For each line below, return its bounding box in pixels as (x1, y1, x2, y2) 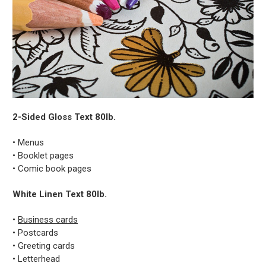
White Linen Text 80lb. (12, 189, 107, 200)
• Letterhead (12, 254, 60, 265)
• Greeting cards (12, 240, 75, 252)
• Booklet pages (12, 150, 74, 161)
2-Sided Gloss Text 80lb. (12, 112, 116, 123)
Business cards (18, 214, 78, 226)
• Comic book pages (12, 163, 91, 175)
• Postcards (12, 227, 58, 239)
